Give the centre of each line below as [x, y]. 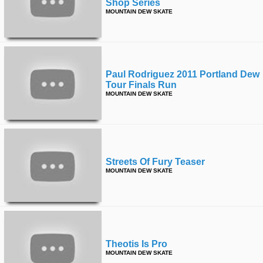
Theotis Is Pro [136, 244]
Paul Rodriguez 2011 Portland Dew [183, 74]
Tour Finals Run [141, 85]
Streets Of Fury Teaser [155, 162]
